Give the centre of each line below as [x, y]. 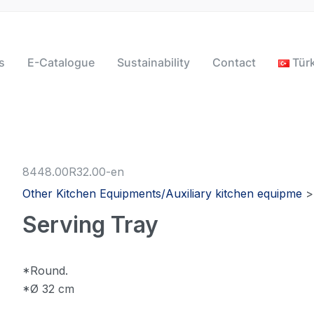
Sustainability [153, 62]
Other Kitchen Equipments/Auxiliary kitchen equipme [163, 194]
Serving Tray [91, 225]
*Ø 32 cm [49, 289]
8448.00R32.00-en [74, 172]
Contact [234, 62]
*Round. [46, 271]
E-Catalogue [61, 62]
